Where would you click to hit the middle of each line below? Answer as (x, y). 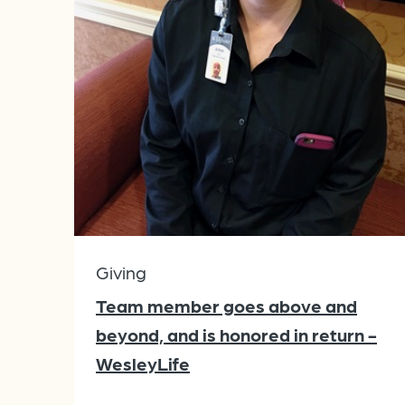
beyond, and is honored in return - (236, 335)
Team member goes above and (226, 306)
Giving (121, 273)
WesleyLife (143, 364)
